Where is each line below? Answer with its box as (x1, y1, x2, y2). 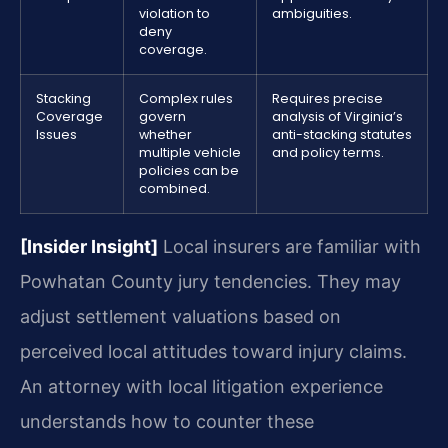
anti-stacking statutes (272, 126, 412, 144)
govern (139, 108, 186, 126)
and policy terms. (272, 144, 384, 162)
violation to (139, 5, 210, 23)
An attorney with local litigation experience (20, 376, 383, 398)
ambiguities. (272, 5, 352, 23)
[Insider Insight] (20, 236, 158, 258)
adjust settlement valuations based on (20, 306, 341, 328)
